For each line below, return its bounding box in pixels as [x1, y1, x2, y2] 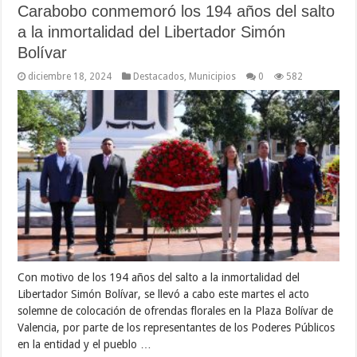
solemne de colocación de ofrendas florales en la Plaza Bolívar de [18, 304, 334, 318]
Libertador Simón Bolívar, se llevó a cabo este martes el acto [18, 288, 310, 301]
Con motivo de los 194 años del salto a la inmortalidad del [18, 271, 300, 284]
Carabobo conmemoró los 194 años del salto [18, 2, 335, 21]
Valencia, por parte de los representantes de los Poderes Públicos [18, 321, 335, 335]
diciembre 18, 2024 [28, 71, 112, 83]
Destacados [133, 71, 185, 83]
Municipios [189, 71, 237, 83]
